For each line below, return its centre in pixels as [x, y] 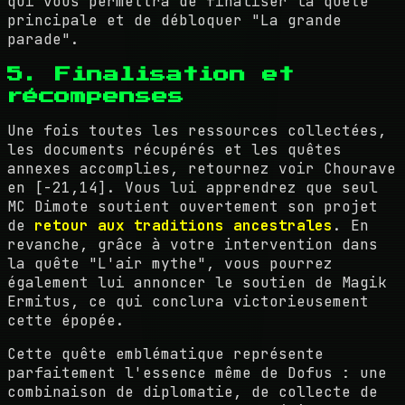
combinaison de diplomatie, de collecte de [193, 392]
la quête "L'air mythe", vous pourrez [170, 264]
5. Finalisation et [151, 75]
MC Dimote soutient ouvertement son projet [193, 207]
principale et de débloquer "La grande [174, 21]
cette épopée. [66, 321]
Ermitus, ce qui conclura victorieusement [188, 302]
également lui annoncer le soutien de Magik [197, 283]
